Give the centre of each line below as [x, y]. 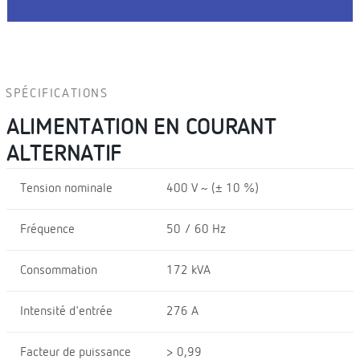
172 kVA [188, 270]
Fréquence [47, 229]
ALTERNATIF [64, 154]
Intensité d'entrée [66, 311]
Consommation [59, 270]
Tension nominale [66, 188]
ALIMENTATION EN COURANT [141, 127]
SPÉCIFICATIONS [57, 94]
